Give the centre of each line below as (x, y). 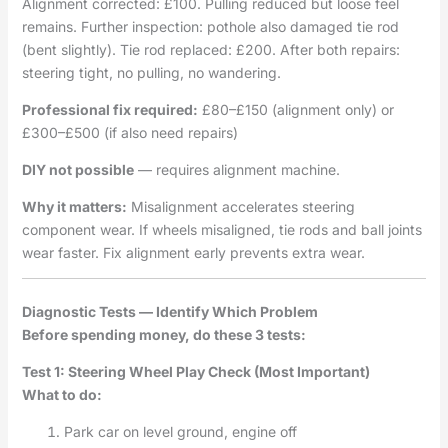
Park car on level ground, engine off (180, 431)
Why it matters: (74, 206)
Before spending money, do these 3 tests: (163, 334)
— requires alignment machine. (236, 169)
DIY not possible (77, 169)
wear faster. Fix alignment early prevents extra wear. (193, 252)
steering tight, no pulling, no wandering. (151, 72)
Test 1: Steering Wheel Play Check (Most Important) (195, 371)
